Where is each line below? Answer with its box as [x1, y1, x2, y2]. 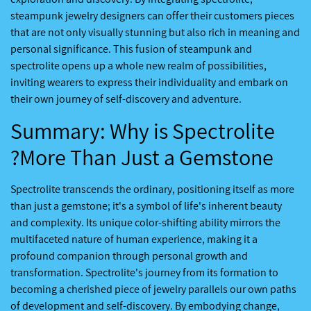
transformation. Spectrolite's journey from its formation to [10, 264, 278, 280]
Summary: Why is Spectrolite [10, 115, 275, 145]
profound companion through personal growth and [10, 248, 248, 263]
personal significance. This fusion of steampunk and [10, 41, 252, 56]
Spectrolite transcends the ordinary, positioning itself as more [10, 181, 294, 196]
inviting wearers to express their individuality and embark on [10, 74, 288, 90]
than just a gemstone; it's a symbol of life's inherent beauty [10, 198, 282, 213]
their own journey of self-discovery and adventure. [10, 91, 242, 106]
